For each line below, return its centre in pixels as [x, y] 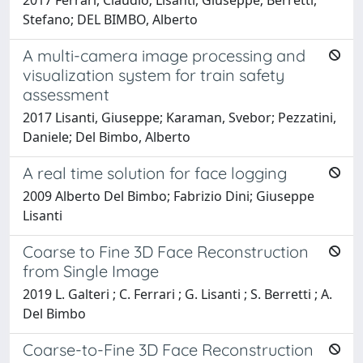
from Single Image [91, 271]
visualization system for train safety [154, 75]
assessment [66, 94]
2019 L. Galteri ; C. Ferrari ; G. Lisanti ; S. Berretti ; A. [177, 294]
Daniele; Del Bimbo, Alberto [107, 137]
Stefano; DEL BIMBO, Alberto [110, 19]
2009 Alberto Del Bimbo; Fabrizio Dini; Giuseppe [169, 196]
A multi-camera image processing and [164, 55]
